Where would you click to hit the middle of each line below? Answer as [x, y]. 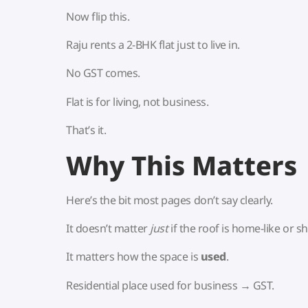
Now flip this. [98, 17]
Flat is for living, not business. [137, 101]
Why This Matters [181, 165]
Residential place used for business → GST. [170, 285]
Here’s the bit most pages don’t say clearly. [169, 200]
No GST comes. [103, 73]
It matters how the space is [133, 257]
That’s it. [86, 130]
